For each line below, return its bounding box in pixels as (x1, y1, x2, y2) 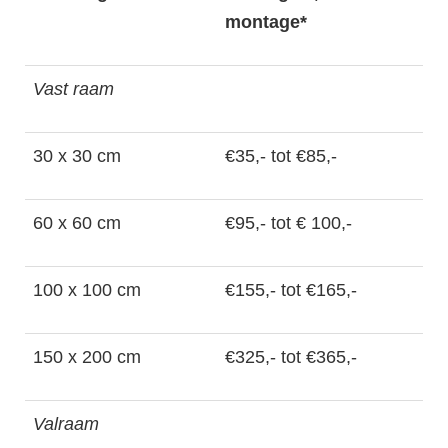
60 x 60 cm (33, 213, 121, 233)
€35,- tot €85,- (225, 146, 337, 166)
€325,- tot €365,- (225, 347, 357, 367)
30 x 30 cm (33, 146, 121, 166)
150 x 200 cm (33, 347, 141, 367)
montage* (225, 12, 307, 32)
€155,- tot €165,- (225, 280, 357, 300)
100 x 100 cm (33, 280, 141, 300)
